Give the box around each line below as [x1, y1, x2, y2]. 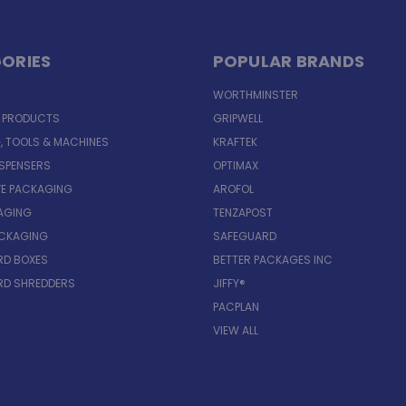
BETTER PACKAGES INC [212, 252, 333, 268]
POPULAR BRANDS [212, 50, 364, 73]
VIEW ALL [212, 323, 258, 339]
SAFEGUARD [212, 228, 276, 245]
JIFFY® [212, 275, 246, 292]
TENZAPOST [212, 205, 273, 221]
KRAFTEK [212, 134, 257, 150]
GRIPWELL [212, 111, 263, 127]
